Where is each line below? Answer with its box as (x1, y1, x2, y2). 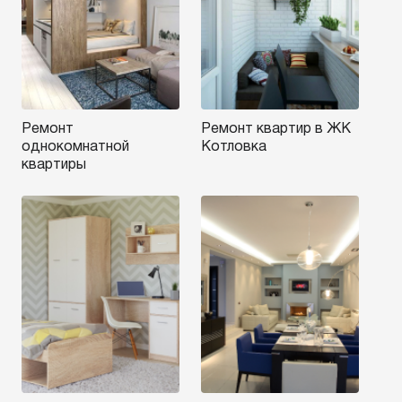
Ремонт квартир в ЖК (201, 123, 351, 135)
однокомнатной (22, 141, 129, 153)
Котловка (201, 141, 267, 153)
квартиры (22, 159, 86, 171)
